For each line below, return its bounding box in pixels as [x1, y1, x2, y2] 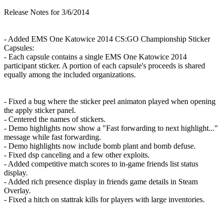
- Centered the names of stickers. [4, 115, 106, 124]
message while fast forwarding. [4, 133, 101, 142]
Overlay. [4, 186, 31, 195]
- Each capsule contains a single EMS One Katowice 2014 [4, 53, 187, 61]
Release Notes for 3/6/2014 [4, 8, 89, 17]
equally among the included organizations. [4, 70, 136, 79]
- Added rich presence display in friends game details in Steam [4, 177, 198, 186]
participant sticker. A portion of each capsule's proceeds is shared [4, 61, 205, 70]
